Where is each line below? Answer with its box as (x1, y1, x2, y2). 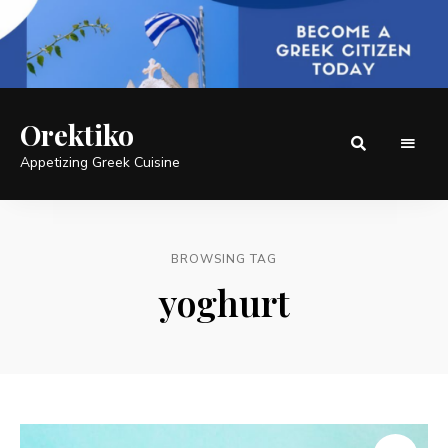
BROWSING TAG (171, 250, 277, 267)
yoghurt (158, 277, 290, 326)
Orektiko (20, 115, 134, 153)
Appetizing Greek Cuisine (20, 152, 180, 172)
